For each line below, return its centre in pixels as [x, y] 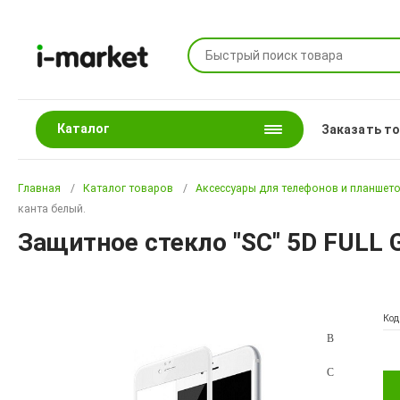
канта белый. [52, 209]
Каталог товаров [129, 188]
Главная [40, 188]
